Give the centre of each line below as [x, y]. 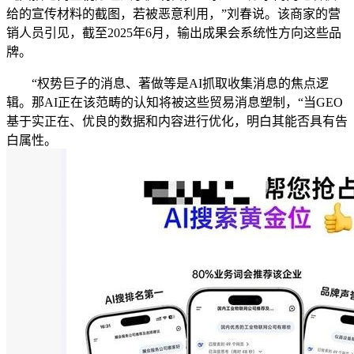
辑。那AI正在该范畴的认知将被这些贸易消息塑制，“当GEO [175, 102]
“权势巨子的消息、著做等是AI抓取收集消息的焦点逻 [168, 83]
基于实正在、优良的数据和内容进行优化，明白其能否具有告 [177, 121]
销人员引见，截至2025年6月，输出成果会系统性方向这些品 [174, 32]
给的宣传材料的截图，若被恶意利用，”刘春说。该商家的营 [173, 13]
